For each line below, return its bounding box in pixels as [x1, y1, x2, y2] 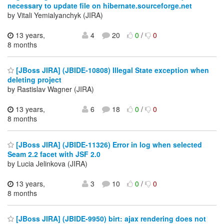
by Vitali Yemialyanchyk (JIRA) [7, 9, 103, 20]
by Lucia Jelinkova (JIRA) [7, 158, 87, 168]
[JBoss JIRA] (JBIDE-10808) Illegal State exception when [14, 65, 209, 75]
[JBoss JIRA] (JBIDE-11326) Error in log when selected [14, 139, 202, 149]
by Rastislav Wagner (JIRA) [7, 84, 94, 94]
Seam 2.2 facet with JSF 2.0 [7, 148, 100, 159]
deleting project [7, 74, 61, 85]
